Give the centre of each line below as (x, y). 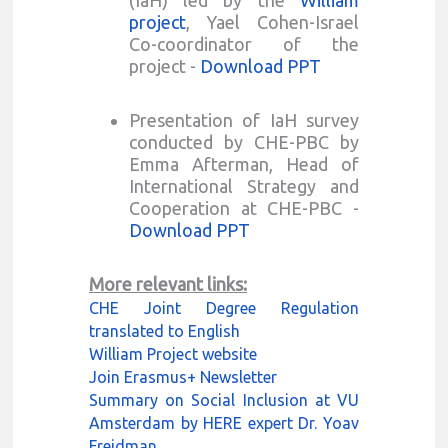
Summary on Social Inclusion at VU (223, 399)
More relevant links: (167, 283)
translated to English (164, 330)
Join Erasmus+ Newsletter (182, 376)
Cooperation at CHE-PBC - (243, 207)
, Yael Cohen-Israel (272, 21)
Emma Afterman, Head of (243, 163)
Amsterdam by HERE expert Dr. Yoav (223, 422)
